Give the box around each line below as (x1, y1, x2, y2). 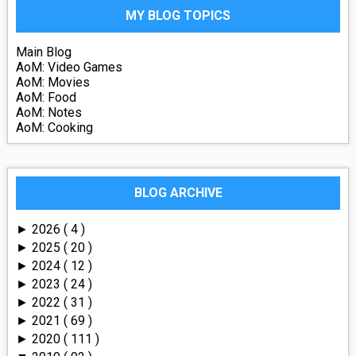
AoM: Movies (15, 74, 90, 90)
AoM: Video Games (15, 59, 122, 75)
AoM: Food (15, 89, 76, 105)
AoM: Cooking (15, 119, 93, 135)
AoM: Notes (15, 104, 82, 120)
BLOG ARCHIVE (133, 184, 222, 200)
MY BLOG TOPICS (126, 7, 230, 23)
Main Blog (15, 44, 72, 60)
